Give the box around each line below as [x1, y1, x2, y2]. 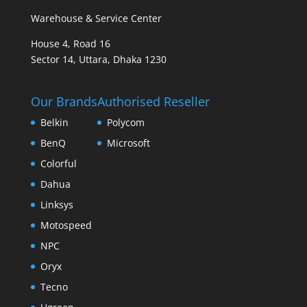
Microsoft [106, 136, 150, 150]
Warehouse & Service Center [30, 12, 162, 25]
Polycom [106, 116, 145, 130]
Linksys [40, 198, 73, 212]
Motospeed [40, 219, 92, 232]
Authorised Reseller [97, 93, 210, 110]
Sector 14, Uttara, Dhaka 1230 [30, 53, 167, 66]
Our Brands [30, 93, 97, 110]
